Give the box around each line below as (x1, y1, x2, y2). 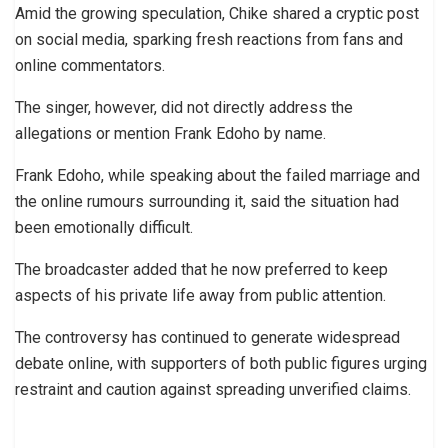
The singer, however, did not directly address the (15, 98, 353, 118)
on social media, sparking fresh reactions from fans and (15, 30, 403, 50)
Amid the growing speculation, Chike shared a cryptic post (15, 4, 419, 24)
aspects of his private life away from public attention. (15, 286, 386, 306)
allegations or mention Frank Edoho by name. (15, 124, 326, 144)
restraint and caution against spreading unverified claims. (15, 380, 411, 400)
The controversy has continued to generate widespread (15, 328, 400, 348)
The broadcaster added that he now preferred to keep (15, 260, 388, 280)
